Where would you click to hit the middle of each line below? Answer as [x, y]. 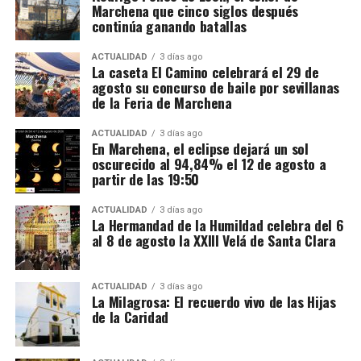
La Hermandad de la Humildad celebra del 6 [218, 225]
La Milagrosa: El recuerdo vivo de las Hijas [214, 302]
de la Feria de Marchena [162, 103]
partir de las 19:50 [145, 179]
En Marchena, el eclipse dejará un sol [200, 149]
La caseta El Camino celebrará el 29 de [205, 72]
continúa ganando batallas [169, 26]
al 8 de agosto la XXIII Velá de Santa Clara [214, 241]
